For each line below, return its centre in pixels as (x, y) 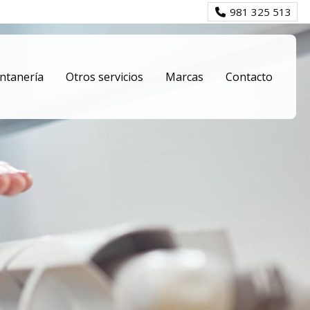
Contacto (249, 77)
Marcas (184, 77)
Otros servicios (104, 77)
